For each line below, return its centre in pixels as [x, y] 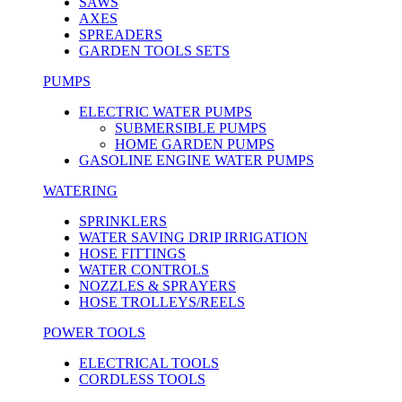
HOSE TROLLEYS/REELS [162, 302]
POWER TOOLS [94, 332]
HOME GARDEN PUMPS [195, 144]
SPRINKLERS [123, 221]
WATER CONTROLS [144, 270]
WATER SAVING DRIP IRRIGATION [193, 237]
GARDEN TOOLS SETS [154, 51]
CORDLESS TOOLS [142, 379]
